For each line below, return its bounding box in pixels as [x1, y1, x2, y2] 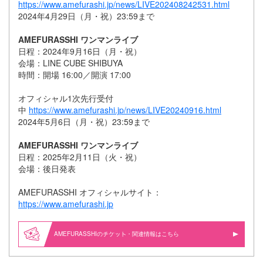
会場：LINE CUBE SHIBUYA [18, 57, 123, 69]
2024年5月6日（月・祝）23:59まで [18, 116, 150, 128]
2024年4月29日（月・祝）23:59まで [18, 10, 154, 22]
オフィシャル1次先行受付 [18, 92, 113, 104]
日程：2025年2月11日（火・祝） [18, 151, 141, 163]
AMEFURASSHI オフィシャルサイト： [18, 186, 161, 198]
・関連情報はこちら [126, 230, 179, 238]
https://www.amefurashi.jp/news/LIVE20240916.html [29, 104, 221, 116]
